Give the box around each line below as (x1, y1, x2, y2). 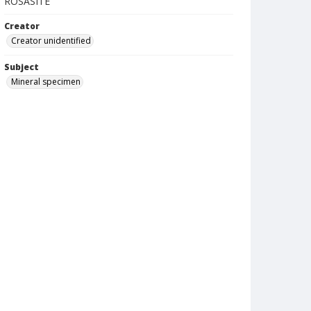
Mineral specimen (11, 76, 81, 87)
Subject (4, 61, 39, 73)
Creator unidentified (11, 35, 91, 47)
